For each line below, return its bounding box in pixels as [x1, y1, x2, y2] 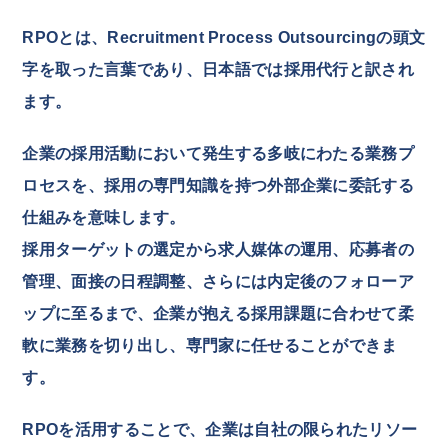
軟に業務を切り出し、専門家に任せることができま [22, 337, 398, 354]
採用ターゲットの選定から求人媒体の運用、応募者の [22, 241, 415, 258]
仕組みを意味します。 [22, 209, 186, 226]
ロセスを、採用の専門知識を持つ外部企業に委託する [22, 177, 415, 194]
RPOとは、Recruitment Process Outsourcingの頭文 [22, 29, 426, 46]
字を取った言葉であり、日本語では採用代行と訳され [22, 61, 415, 78]
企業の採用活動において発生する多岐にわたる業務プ [22, 145, 415, 162]
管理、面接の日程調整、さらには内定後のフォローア [22, 273, 415, 290]
